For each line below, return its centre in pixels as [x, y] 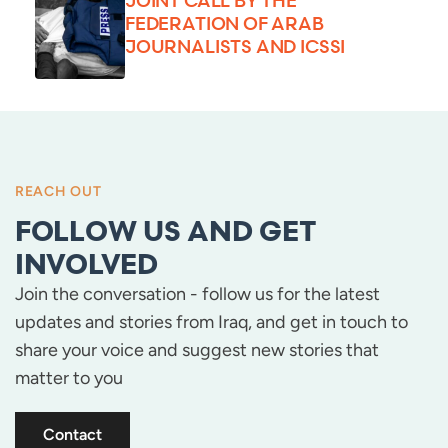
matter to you [69, 378]
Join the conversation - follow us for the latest [197, 294]
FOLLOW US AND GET [166, 231]
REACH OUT [58, 192]
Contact [72, 435]
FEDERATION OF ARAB [224, 23]
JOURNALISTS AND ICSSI [235, 46]
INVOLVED [86, 264]
